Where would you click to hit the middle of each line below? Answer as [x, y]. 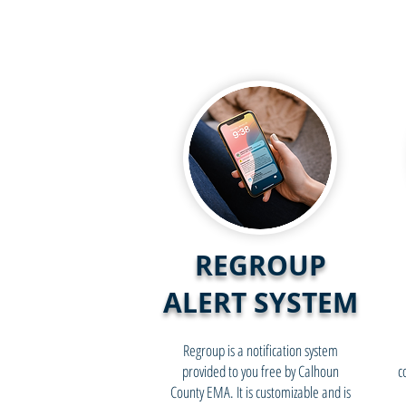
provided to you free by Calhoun [260, 371]
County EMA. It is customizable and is [260, 392]
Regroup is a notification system [260, 350]
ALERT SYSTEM [260, 302]
